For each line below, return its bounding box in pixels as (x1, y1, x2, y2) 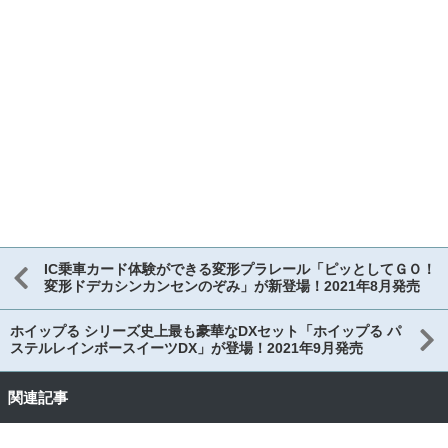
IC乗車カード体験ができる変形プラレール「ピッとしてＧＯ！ (43, 261, 436, 278)
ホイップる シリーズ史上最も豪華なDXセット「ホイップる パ (10, 323, 401, 340)
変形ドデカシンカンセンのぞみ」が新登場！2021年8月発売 (43, 278, 420, 295)
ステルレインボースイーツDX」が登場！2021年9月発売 (10, 340, 363, 357)
